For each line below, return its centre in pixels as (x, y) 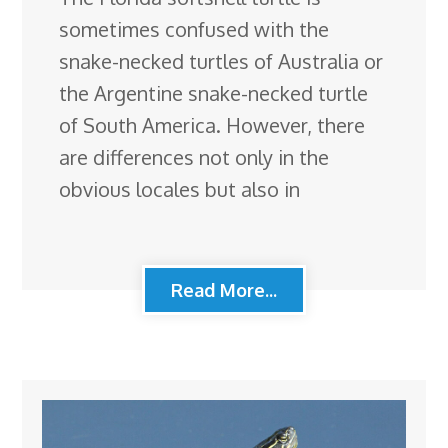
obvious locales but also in (180, 188)
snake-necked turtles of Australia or (221, 60)
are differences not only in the (194, 156)
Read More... (224, 289)
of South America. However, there (212, 124)
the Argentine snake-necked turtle (214, 92)
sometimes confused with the (194, 28)
